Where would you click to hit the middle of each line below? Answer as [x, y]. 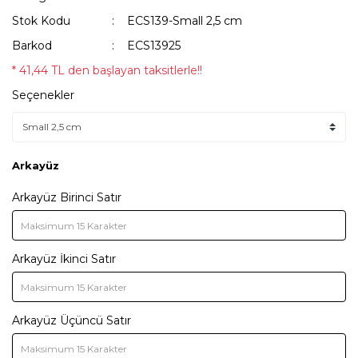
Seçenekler [43, 95]
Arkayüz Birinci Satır [67, 197]
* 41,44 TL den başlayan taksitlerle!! [107, 70]
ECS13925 [154, 46]
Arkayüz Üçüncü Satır [72, 320]
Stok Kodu [41, 21]
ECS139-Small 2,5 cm [185, 21]
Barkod [32, 46]
